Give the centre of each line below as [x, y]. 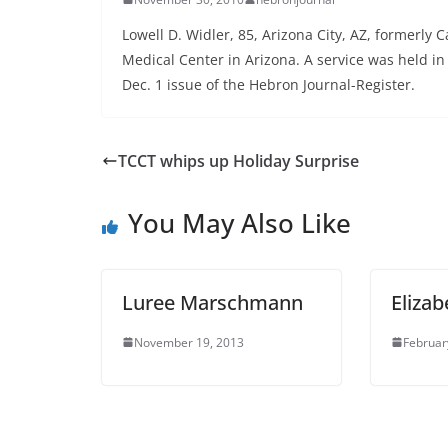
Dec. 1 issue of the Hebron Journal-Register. [268, 84]
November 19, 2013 [189, 342]
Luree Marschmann [212, 302]
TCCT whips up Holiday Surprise [238, 160]
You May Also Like [239, 222]
